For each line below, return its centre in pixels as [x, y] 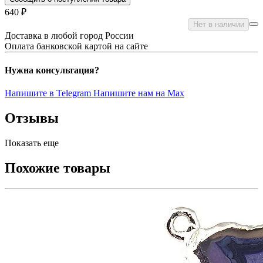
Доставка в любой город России [69, 35]
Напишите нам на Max [139, 93]
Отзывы [32, 118]
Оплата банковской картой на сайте [76, 46]
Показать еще [32, 143]
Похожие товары [58, 168]
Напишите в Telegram [49, 93]
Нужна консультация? [52, 70]
